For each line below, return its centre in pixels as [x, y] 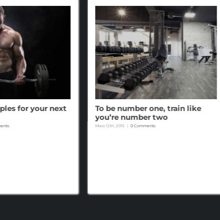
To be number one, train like [148, 108]
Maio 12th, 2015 [110, 125]
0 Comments [143, 125]
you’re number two [131, 117]
